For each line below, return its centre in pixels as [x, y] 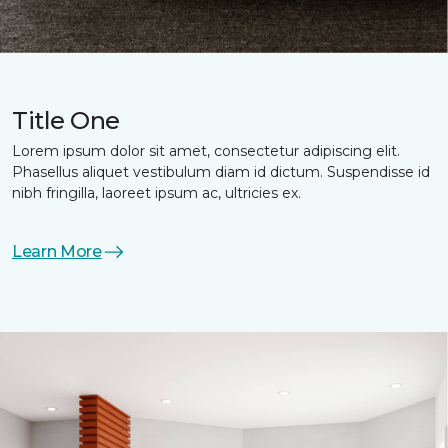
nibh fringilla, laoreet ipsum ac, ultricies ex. [156, 193]
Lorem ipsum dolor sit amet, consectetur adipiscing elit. [206, 151]
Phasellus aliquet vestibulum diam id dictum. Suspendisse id [221, 172]
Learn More [57, 252]
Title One [66, 121]
